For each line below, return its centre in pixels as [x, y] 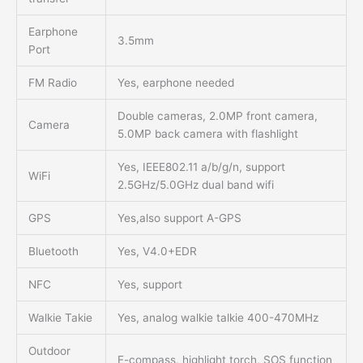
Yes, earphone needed [175, 83]
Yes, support [149, 285]
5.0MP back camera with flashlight [207, 134]
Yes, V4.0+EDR [157, 252]
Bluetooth [53, 252]
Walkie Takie [60, 318]
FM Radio [52, 83]
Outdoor [49, 351]
